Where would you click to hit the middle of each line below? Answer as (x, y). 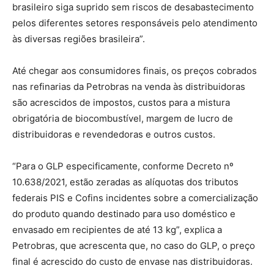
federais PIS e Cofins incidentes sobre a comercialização (135, 198)
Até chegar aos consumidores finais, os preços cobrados (135, 70)
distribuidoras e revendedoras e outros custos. (114, 134)
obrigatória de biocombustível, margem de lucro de (123, 118)
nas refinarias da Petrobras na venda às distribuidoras (129, 86)
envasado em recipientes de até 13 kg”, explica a (117, 229)
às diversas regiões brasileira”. (79, 39)
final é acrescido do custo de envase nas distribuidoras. (132, 261)
